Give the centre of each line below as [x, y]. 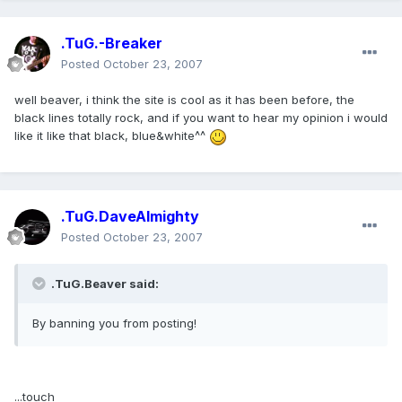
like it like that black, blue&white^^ [112, 136]
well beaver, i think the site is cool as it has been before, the [184, 100]
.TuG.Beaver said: [104, 284]
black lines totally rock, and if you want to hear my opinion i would [201, 118]
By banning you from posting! [114, 323]
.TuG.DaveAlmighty [130, 217]
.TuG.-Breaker [112, 44]
